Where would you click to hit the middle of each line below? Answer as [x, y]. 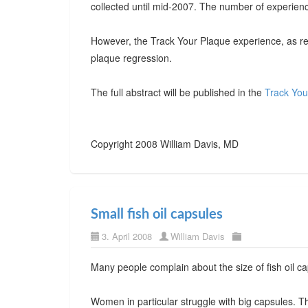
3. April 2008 [127, 236]
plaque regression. [131, 58]
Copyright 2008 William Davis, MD [165, 144]
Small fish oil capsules [157, 214]
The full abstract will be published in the [178, 92]
